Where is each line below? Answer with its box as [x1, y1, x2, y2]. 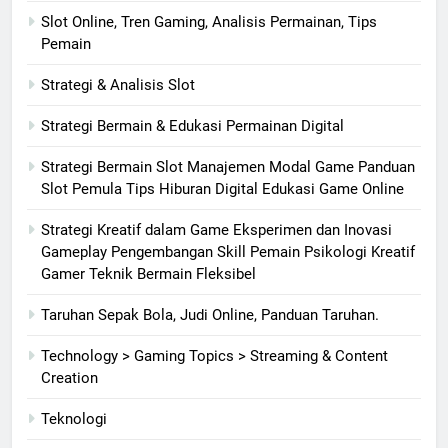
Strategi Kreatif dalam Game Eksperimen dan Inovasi [41, 221, 392, 240]
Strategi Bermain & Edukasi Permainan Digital [41, 117, 344, 136]
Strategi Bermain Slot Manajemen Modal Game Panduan [41, 158, 415, 177]
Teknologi [41, 410, 107, 429]
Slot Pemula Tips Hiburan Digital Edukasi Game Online [41, 180, 404, 199]
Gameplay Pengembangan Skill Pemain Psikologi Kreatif [41, 243, 415, 262]
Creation [41, 369, 98, 388]
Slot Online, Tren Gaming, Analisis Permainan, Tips [41, 13, 377, 32]
